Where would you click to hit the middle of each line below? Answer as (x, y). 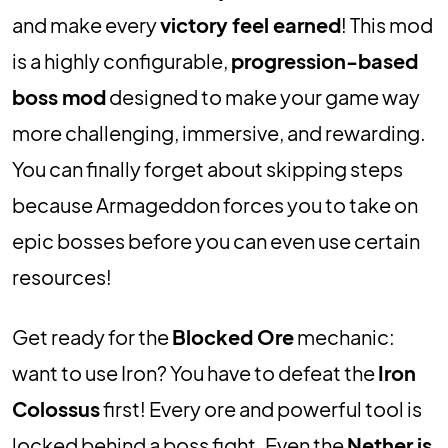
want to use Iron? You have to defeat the (195, 372)
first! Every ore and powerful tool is (261, 408)
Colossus (56, 408)
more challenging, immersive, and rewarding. (219, 132)
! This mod (387, 24)
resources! (62, 276)
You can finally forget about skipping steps (207, 168)
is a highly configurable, (121, 60)
